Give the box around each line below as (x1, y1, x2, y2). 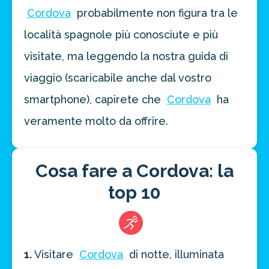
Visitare (32, 248, 76, 261)
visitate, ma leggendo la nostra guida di (24, 50, 228, 63)
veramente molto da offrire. (24, 115, 168, 128)
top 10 (108, 182, 161, 204)
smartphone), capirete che (24, 93, 164, 106)
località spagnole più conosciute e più (24, 28, 218, 41)
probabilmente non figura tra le (74, 7, 238, 20)
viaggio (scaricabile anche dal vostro (24, 71, 211, 85)
